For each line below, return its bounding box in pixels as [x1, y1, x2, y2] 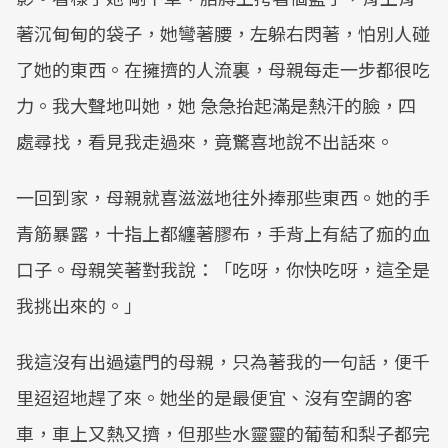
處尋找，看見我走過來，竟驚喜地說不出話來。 [16, 128, 394, 154]
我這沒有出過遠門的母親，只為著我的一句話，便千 [16, 348, 430, 374]
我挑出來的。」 [16, 292, 142, 318]
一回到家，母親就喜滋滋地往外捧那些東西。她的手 [16, 184, 430, 210]
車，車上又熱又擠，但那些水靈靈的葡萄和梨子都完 [16, 420, 430, 446]
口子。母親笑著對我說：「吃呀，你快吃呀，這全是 [16, 256, 430, 282]
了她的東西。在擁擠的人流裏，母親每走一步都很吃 [16, 56, 430, 82]
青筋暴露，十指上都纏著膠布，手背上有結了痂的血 [16, 220, 430, 246]
